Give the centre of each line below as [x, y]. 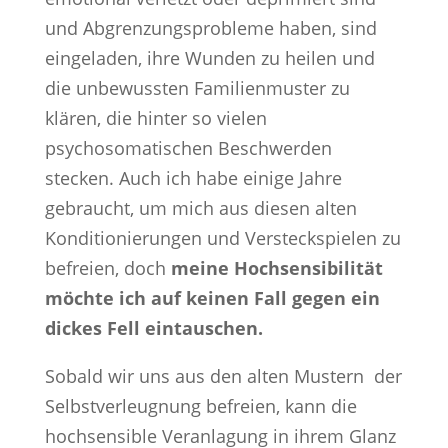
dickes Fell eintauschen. [156, 327]
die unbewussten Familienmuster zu [197, 87]
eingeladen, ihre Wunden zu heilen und [209, 57]
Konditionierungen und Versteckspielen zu [222, 237]
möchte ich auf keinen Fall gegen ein [212, 297]
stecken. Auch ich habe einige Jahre [193, 177]
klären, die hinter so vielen [155, 117]
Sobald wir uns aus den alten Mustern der [223, 375]
